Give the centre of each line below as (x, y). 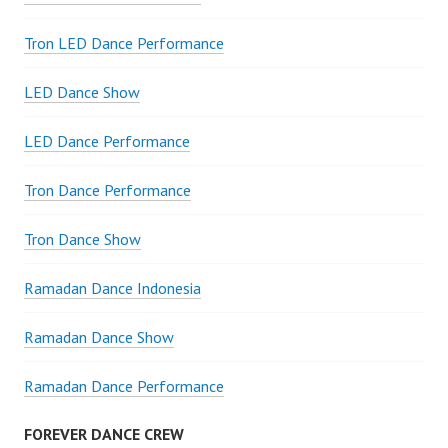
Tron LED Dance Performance (124, 43)
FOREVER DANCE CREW (104, 434)
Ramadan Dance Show (99, 337)
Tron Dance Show (82, 239)
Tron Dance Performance (107, 190)
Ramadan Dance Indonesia (112, 288)
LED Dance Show (82, 92)
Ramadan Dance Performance (124, 386)
